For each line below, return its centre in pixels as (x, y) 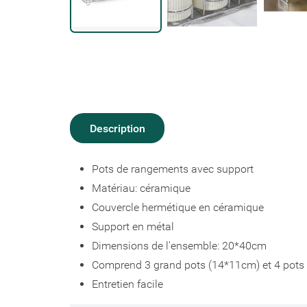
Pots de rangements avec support (173, 169)
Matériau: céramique (143, 188)
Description (117, 128)
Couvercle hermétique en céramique (179, 208)
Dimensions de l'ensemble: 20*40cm (179, 246)
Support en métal (133, 227)
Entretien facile (127, 284)
